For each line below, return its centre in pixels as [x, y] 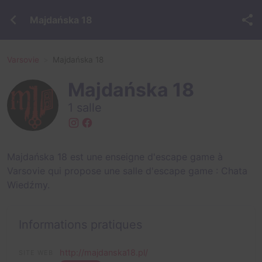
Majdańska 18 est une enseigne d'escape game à [115, 157]
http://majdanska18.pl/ [104, 252]
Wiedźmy [27, 185]
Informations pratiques [80, 225]
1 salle [85, 108]
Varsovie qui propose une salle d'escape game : [114, 171]
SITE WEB [36, 253]
